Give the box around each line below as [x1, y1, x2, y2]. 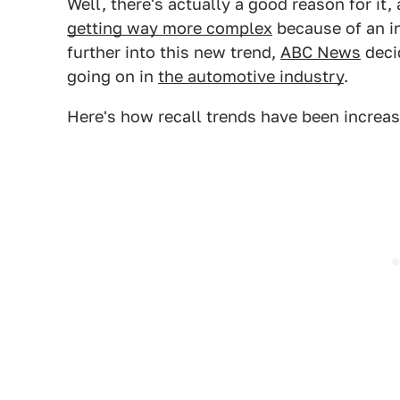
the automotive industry [158, 67, 344, 86]
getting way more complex [67, 19, 272, 37]
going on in [67, 67, 158, 86]
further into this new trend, [67, 43, 280, 62]
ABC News [280, 43, 361, 62]
